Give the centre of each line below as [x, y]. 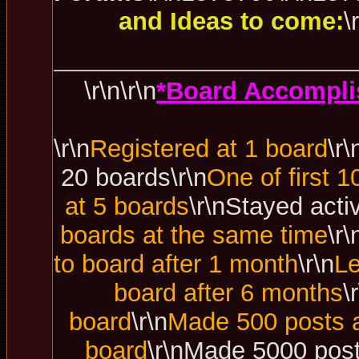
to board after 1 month [176, 264]
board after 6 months [228, 292]
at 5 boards [127, 206]
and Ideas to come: [231, 21]
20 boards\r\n [133, 177]
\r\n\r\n [120, 91]
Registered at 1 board [209, 148]
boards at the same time [194, 235]
